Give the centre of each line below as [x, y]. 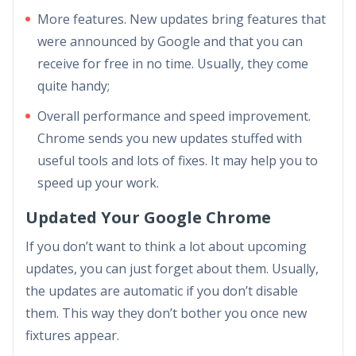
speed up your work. [98, 182]
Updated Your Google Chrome [148, 217]
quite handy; [74, 85]
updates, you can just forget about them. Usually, [172, 268]
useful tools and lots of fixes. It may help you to [178, 160]
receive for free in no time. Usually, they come [173, 63]
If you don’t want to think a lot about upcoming [166, 246]
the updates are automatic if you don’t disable [162, 290]
